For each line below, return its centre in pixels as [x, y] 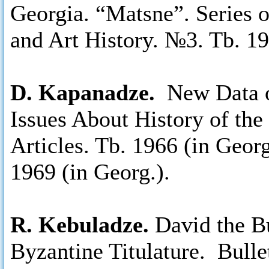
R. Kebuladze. [80, 225]
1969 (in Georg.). [90, 172]
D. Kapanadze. [86, 92]
